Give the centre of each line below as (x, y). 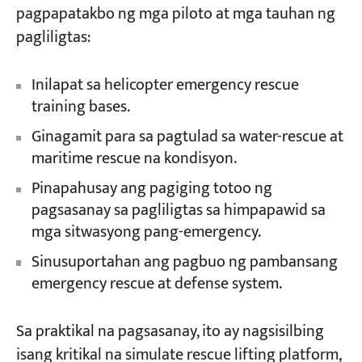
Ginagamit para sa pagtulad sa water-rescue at (187, 137)
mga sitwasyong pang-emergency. (146, 233)
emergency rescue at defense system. (156, 284)
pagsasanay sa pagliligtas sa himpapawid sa (178, 211)
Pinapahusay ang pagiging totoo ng (152, 189)
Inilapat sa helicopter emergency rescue (165, 86)
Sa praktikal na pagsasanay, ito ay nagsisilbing (170, 332)
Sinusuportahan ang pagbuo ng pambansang (184, 263)
